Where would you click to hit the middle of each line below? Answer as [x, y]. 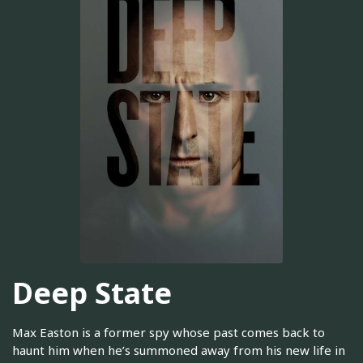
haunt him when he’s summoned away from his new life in [179, 350]
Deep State [92, 293]
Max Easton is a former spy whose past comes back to [169, 333]
